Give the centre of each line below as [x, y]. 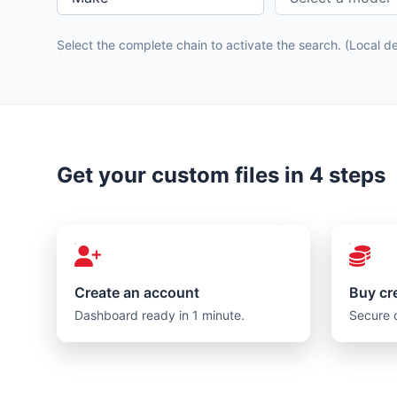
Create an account [137, 292]
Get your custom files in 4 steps [221, 175]
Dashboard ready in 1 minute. [160, 315]
